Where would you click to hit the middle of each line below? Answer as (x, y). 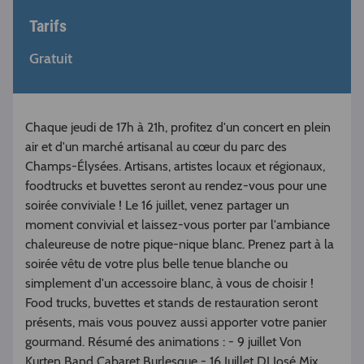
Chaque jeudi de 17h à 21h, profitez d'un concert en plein (178, 128)
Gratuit (51, 59)
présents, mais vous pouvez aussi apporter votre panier (176, 323)
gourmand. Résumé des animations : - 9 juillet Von (163, 342)
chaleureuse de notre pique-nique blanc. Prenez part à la (180, 245)
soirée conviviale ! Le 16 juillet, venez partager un (157, 206)
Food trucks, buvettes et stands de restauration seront (171, 303)
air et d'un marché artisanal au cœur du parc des (156, 147)
